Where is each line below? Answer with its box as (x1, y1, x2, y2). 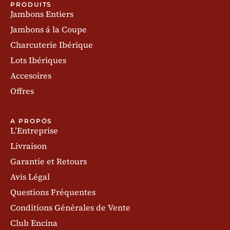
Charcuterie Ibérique (10, 39, 93, 51)
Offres (10, 85, 34, 97)
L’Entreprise (10, 125, 58, 137)
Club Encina (10, 217, 57, 229)
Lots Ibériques (10, 54, 66, 66)
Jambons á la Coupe (10, 24, 87, 35)
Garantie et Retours (10, 156, 87, 167)
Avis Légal (10, 171, 50, 183)
